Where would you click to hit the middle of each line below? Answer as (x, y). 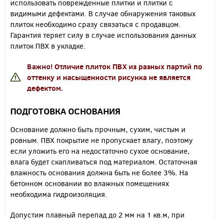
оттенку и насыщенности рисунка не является (109, 77)
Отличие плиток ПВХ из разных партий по (128, 67)
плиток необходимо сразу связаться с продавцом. (96, 24)
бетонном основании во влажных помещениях (90, 183)
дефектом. (45, 88)
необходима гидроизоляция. (59, 194)
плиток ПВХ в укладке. (48, 46)
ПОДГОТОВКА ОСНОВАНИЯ (65, 111)
